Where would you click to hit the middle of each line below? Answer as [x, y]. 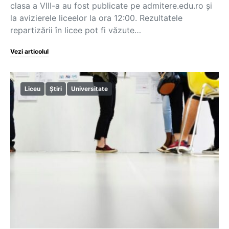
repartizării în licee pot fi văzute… [76, 30]
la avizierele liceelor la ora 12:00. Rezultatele [96, 18]
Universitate [89, 89]
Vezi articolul [29, 51]
